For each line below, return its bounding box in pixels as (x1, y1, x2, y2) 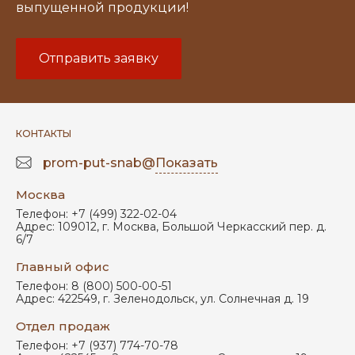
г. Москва (102, 219, 156, 234)
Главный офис (16, 259, 109, 274)
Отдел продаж (16, 319, 110, 334)
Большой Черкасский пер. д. (162, 219, 326, 234)
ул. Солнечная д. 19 (200, 292, 309, 306)
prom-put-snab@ (43, 155, 155, 170)
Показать (155, 155, 218, 170)
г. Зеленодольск (103, 292, 195, 306)
